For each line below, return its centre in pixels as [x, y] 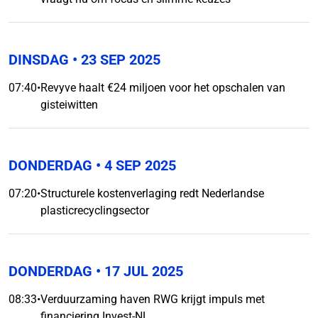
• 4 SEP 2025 [134, 165]
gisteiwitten [69, 105]
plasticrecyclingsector [95, 210]
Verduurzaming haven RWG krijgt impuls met [153, 299]
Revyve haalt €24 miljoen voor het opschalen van [163, 88]
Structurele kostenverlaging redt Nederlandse [152, 193]
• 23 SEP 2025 [115, 60]
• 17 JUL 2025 [138, 271]
